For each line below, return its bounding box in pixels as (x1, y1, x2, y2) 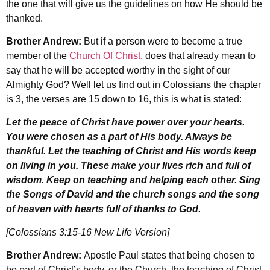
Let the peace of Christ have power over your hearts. (6, 117, 245, 128)
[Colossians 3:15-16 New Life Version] (6, 227, 169, 237)
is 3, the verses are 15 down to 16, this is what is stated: (6, 93, 242, 104)
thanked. (6, 13, 43, 24)
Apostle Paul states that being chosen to (84, 250, 255, 261)
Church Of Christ (69, 50, 140, 61)
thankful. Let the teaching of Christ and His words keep (6, 146, 256, 157)
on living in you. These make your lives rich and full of (6, 160, 251, 171)
